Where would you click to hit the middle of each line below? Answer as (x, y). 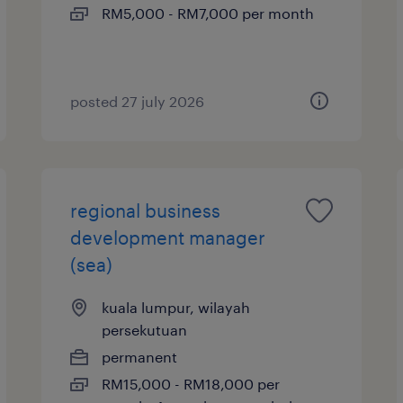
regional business (146, 210)
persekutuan (145, 329)
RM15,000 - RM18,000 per (191, 383)
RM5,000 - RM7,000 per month (208, 13)
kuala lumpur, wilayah (176, 307)
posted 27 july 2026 (138, 101)
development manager (168, 237)
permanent (140, 356)
